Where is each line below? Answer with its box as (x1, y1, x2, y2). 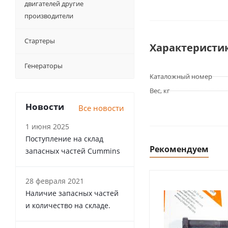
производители (24, 11, 73, 20)
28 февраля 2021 (25, 176, 84, 186)
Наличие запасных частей (25, 188, 119, 198)
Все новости (78, 103, 124, 113)
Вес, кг (150, 86, 170, 95)
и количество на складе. (25, 201, 110, 210)
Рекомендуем (150, 144, 209, 155)
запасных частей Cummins (25, 146, 120, 156)
